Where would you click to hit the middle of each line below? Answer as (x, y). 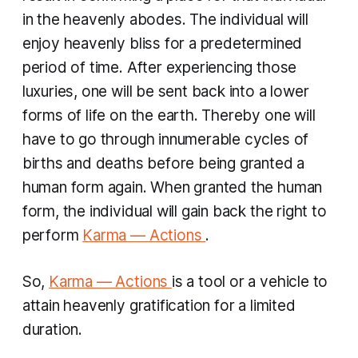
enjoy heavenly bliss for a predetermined (162, 44)
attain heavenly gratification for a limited (159, 306)
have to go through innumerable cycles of (165, 140)
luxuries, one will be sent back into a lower (165, 92)
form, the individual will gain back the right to (174, 212)
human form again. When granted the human (172, 188)
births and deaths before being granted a (163, 164)
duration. (52, 330)
